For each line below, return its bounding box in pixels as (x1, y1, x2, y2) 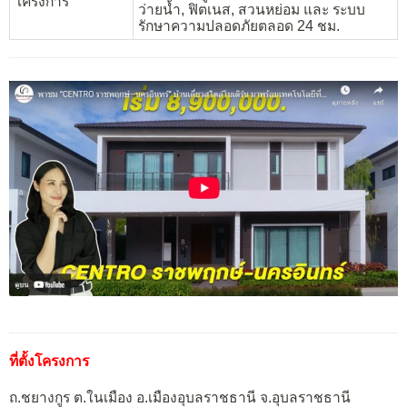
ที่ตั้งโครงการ (9, 353, 89, 370)
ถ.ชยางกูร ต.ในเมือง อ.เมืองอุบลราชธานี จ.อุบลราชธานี (9, 389, 351, 405)
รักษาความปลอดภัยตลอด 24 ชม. (138, 17, 340, 34)
